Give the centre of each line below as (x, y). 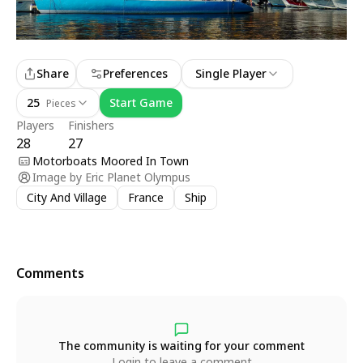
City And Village (67, 197)
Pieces (61, 103)
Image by (57, 177)
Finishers (91, 125)
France (146, 197)
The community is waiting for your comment (181, 346)
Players (35, 125)
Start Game (141, 102)
